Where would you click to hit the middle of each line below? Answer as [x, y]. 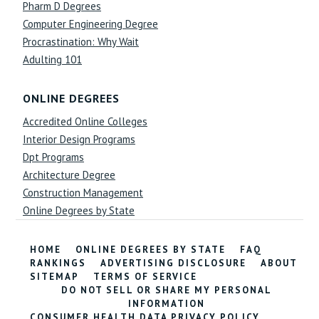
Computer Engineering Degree [90, 24]
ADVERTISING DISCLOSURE [174, 263]
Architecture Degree [69, 175]
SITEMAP [55, 277]
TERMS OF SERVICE [146, 277]
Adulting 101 [52, 59]
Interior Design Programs [79, 139]
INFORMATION [167, 304]
